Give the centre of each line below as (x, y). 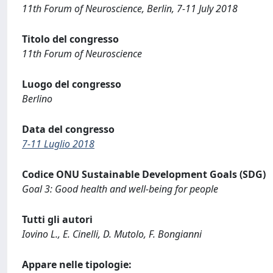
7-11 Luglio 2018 (58, 144)
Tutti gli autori (57, 219)
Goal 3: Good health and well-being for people (120, 189)
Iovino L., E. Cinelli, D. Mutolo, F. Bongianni (112, 234)
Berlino (37, 99)
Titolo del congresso (70, 39)
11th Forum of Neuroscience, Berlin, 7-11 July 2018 (130, 9)
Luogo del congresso (72, 84)
